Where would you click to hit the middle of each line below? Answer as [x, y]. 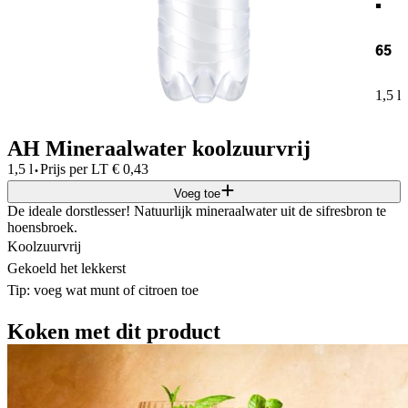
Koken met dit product [114, 331]
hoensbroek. [42, 227]
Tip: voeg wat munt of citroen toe [103, 290]
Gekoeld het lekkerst [66, 268]
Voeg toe [197, 193]
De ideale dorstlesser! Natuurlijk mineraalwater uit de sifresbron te [197, 210]
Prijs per [64, 168]
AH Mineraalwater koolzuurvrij [159, 148]
